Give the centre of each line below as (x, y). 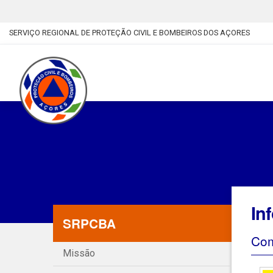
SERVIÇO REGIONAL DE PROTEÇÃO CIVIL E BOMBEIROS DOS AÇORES (129, 33)
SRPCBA (89, 224)
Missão (79, 253)
